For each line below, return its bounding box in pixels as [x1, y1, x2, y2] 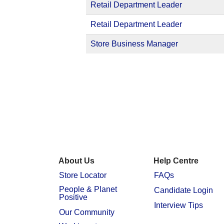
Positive [59, 192, 87, 201]
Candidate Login [154, 185, 213, 194]
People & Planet [59, 184, 117, 193]
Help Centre [153, 156, 198, 165]
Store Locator [59, 170, 106, 179]
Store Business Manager [90, 39, 178, 48]
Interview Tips [154, 200, 203, 209]
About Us [58, 156, 94, 165]
